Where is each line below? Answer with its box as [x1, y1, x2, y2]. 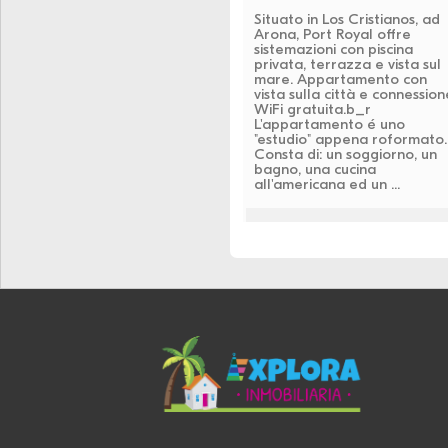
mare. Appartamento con [253, 69, 427, 88]
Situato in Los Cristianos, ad [253, 9, 440, 28]
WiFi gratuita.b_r [253, 99, 371, 118]
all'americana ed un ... [253, 174, 400, 193]
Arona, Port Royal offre [253, 24, 411, 43]
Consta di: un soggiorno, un [253, 144, 437, 163]
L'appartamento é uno [253, 114, 405, 133]
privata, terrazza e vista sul [253, 54, 441, 73]
